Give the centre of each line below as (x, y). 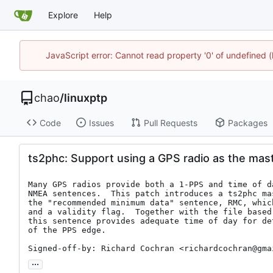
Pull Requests (170, 122)
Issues (101, 122)
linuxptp (86, 97)
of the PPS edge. (67, 230)
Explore (63, 15)
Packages (247, 122)
